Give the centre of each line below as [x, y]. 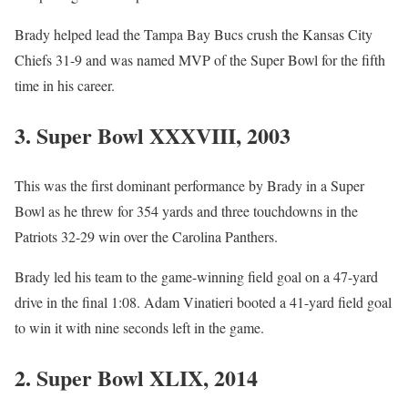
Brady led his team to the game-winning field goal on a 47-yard [196, 277]
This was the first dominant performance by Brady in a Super [189, 186]
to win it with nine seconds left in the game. [139, 328]
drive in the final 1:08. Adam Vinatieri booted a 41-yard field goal [203, 302]
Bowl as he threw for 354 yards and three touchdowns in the [186, 211]
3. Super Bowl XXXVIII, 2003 [153, 136]
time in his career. [65, 86]
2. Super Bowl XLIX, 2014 [136, 378]
